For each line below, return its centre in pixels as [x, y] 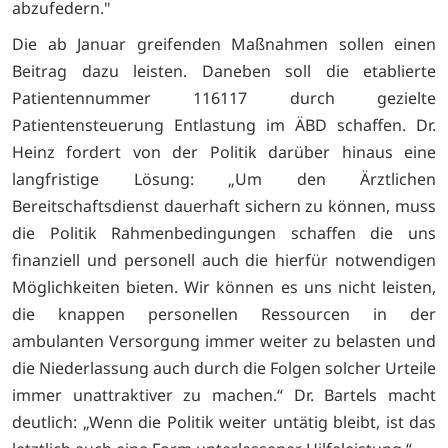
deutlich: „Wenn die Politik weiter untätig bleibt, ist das [224, 422]
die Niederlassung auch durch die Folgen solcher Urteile [224, 368]
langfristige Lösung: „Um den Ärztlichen [224, 179]
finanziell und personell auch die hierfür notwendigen [224, 260]
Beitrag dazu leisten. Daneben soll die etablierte [224, 71]
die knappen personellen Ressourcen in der [224, 314]
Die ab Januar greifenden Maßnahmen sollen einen [224, 44]
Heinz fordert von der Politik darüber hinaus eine [224, 152]
